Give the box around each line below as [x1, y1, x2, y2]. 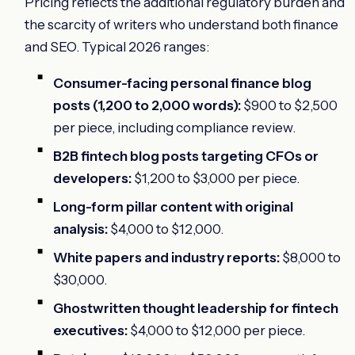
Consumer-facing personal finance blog [53, 74, 311, 91]
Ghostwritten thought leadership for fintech [53, 300, 338, 316]
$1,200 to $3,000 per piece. [132, 170, 300, 186]
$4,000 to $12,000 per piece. [128, 322, 305, 338]
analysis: [53, 220, 108, 237]
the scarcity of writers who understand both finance [25, 16, 338, 32]
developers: [53, 170, 132, 186]
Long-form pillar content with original [53, 198, 293, 215]
